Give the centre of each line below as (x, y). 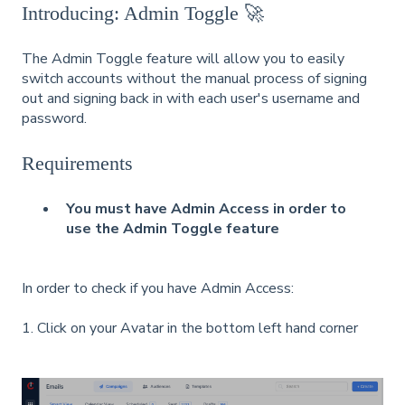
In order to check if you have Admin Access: (158, 288)
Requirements (77, 164)
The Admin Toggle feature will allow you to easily (183, 58)
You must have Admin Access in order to (206, 208)
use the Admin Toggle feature (173, 228)
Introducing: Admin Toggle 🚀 (143, 14)
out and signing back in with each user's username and (191, 98)
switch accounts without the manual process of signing (194, 78)
